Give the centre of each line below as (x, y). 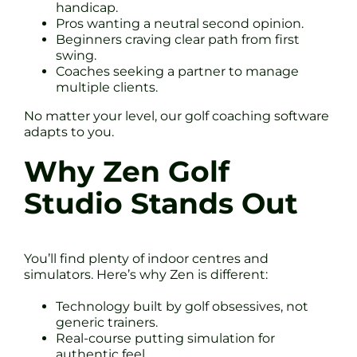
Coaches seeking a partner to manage (177, 71)
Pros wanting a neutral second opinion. (180, 23)
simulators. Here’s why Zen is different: (146, 274)
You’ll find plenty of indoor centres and (146, 258)
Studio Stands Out (161, 203)
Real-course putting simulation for (165, 338)
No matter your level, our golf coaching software (177, 116)
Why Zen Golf (127, 171)
